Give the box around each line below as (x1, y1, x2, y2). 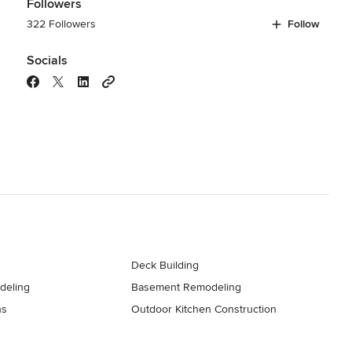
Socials (26, 52, 68, 68)
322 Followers (26, 16, 96, 31)
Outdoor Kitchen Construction (131, 302, 277, 316)
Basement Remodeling (131, 280, 242, 294)
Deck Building (131, 258, 200, 272)
